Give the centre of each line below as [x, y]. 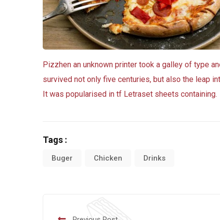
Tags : [55, 139]
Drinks [154, 158]
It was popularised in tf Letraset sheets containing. [130, 94]
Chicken [108, 158]
